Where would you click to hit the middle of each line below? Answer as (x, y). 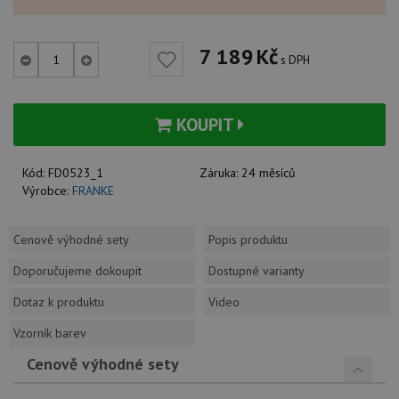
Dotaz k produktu (59, 302)
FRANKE (93, 191)
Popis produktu (248, 240)
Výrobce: (47, 191)
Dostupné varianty (256, 271)
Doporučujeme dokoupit (77, 271)
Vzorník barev (50, 333)
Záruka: (220, 173)
